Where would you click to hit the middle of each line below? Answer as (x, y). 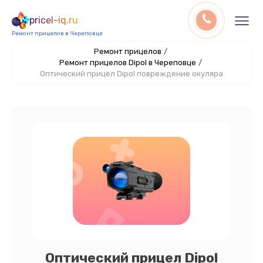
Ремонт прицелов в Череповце (57, 33)
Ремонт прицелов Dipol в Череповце (127, 63)
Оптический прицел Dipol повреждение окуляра (131, 74)
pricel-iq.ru (54, 20)
